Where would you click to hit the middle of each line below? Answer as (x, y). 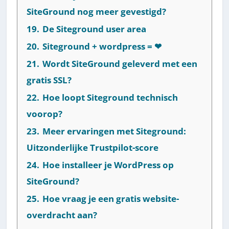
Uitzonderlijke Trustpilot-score (93, 147)
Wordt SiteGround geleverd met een (120, 63)
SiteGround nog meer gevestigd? (97, 11)
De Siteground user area (95, 29)
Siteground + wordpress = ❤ (102, 46)
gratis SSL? (49, 80)
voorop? (45, 113)
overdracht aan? (62, 215)
